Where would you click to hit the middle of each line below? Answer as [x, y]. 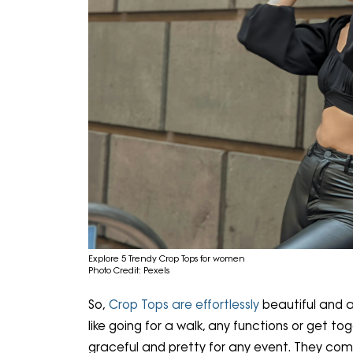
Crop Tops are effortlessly [186, 305]
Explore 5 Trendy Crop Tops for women [167, 258]
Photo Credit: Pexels [129, 270]
